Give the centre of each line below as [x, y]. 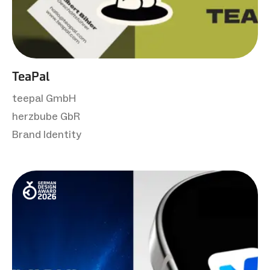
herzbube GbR [46, 116]
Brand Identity [47, 134]
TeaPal [31, 76]
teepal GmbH [44, 98]
